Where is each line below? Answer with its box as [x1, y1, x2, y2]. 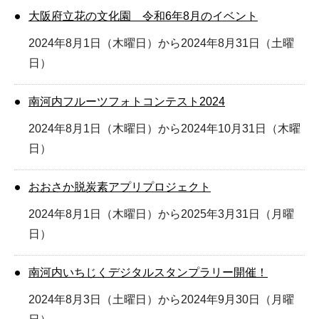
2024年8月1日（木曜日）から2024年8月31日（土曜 [28, 36, 294, 49]
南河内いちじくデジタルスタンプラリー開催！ [28, 266, 268, 278]
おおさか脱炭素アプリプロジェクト [28, 180, 211, 193]
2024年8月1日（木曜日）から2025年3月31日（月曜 [28, 207, 294, 220]
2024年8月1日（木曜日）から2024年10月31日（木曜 [28, 122, 300, 135]
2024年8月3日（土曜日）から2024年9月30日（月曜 [28, 293, 294, 305]
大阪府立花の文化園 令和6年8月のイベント [28, 9, 258, 22]
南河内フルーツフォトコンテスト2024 [28, 95, 225, 108]
